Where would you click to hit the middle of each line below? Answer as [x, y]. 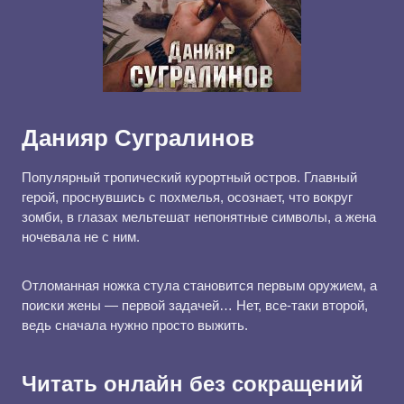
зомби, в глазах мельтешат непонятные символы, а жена [199, 217]
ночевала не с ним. [81, 237]
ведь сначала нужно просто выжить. [135, 325]
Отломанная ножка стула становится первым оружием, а [199, 285]
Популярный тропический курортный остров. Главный [189, 177]
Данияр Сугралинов [138, 138]
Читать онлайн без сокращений [193, 384]
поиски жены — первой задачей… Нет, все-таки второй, [195, 305]
